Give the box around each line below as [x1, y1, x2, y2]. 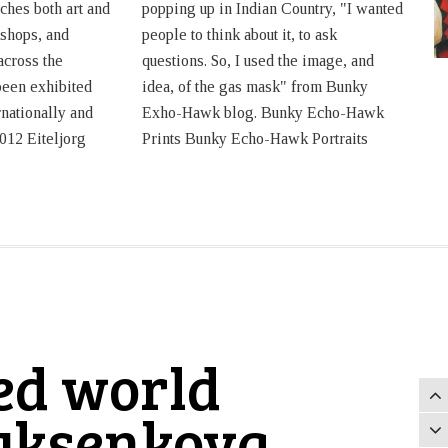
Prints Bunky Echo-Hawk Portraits [141, 130, 368, 148]
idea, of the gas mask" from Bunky [141, 78, 368, 96]
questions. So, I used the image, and [141, 52, 374, 70]
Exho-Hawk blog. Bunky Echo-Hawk [141, 104, 384, 122]
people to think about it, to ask [141, 26, 337, 44]
